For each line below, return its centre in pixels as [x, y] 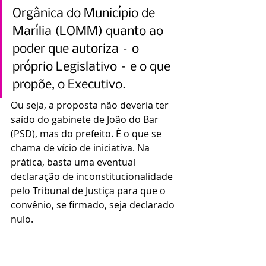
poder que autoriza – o [77, 49]
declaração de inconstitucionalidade [93, 176]
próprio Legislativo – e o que [93, 67]
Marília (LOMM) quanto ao [89, 31]
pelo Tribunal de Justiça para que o [89, 190]
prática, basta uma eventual [74, 162]
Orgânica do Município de [85, 14]
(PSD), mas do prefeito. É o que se [87, 133]
